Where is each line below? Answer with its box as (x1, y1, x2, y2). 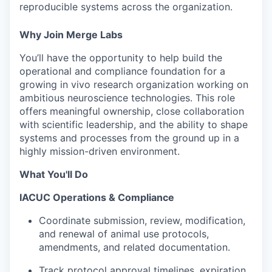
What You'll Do (19, 168, 88, 180)
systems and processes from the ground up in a (19, 132, 239, 144)
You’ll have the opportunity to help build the (19, 52, 222, 64)
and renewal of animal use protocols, (39, 228, 209, 240)
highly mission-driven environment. (19, 145, 180, 157)
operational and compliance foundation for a (19, 65, 225, 77)
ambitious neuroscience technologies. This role (19, 92, 235, 104)
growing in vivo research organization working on (19, 78, 248, 90)
